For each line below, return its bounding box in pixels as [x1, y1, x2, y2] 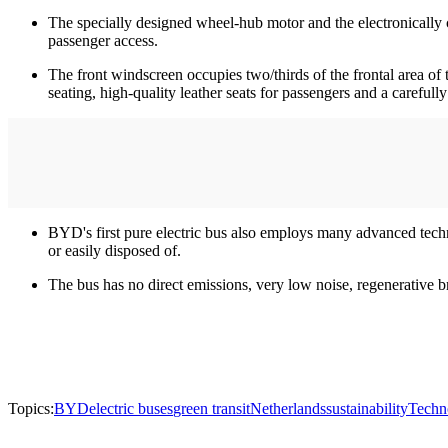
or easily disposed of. [48, 242, 181, 260]
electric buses [89, 400, 173, 418]
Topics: [8, 400, 54, 418]
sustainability [326, 400, 408, 418]
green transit [173, 400, 250, 418]
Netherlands [250, 400, 326, 418]
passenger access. [48, 32, 158, 50]
